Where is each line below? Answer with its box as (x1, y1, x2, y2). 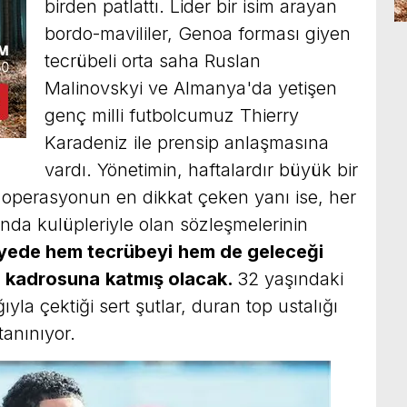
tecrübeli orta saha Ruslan (45, 49, 261, 72)
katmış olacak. (105, 267, 237, 290)
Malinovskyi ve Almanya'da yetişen (45, 76, 337, 99)
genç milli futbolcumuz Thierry (45, 104, 299, 126)
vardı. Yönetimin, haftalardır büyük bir (45, 158, 358, 181)
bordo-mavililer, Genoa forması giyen (45, 22, 351, 45)
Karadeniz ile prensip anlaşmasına (45, 131, 329, 154)
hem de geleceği (178, 240, 323, 263)
